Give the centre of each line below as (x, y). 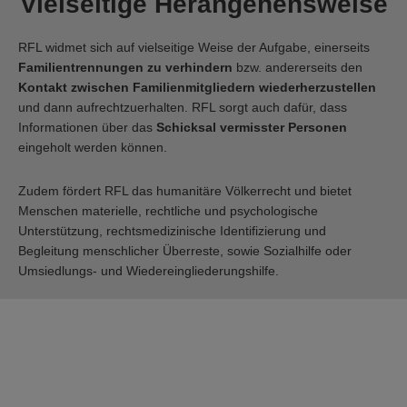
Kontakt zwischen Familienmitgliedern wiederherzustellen (197, 88)
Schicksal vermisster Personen (252, 128)
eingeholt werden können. (93, 148)
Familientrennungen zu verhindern (125, 68)
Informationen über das (87, 128)
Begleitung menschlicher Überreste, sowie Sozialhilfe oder (185, 250)
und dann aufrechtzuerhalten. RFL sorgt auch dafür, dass (183, 108)
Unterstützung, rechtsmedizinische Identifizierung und (172, 230)
